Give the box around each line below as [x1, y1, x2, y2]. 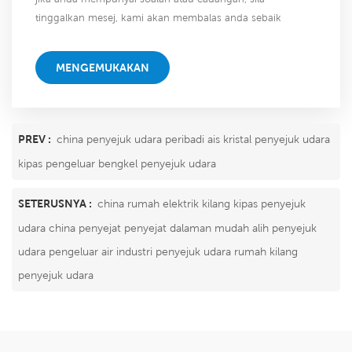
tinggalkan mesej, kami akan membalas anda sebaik [35, 11, 281, 24]
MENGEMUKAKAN [56, 60, 149, 74]
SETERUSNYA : [18, 196, 94, 210]
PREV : [18, 132, 53, 145]
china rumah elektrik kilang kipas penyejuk [97, 196, 306, 210]
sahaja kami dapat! [35, 30, 124, 42]
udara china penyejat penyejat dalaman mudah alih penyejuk [18, 221, 317, 233]
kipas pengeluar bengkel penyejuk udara [18, 156, 216, 169]
